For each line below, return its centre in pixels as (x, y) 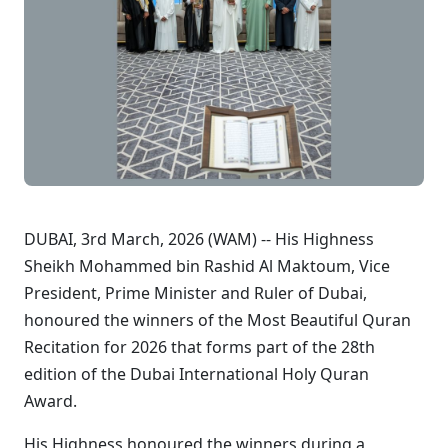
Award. (50, 401)
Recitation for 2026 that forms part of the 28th (199, 347)
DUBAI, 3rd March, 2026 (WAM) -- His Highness (199, 239)
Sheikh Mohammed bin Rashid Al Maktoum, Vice (207, 266)
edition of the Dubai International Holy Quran (196, 374)
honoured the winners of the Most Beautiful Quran (217, 320)
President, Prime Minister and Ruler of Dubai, (195, 293)
